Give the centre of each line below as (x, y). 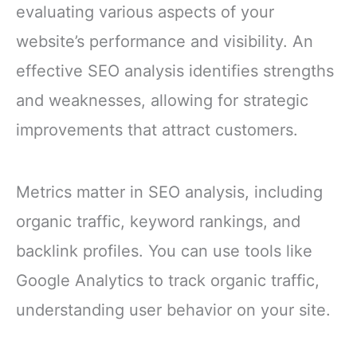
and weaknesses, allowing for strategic (162, 101)
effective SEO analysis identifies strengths (175, 71)
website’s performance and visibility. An (165, 42)
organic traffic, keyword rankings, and (158, 221)
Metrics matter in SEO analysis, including (169, 192)
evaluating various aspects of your (145, 12)
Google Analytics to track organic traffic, (168, 280)
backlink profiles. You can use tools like (164, 251)
